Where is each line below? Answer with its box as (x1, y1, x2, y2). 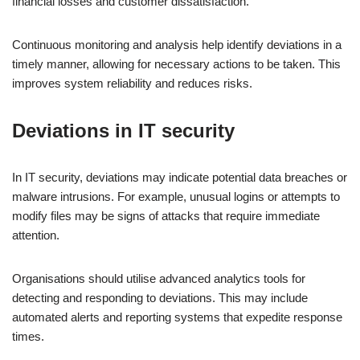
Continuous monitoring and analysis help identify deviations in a (12, 38, 342, 51)
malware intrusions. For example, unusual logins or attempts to (12, 190, 340, 203)
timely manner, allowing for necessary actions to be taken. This (12, 57, 341, 71)
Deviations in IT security (12, 120, 235, 141)
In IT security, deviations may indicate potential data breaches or (12, 170, 347, 184)
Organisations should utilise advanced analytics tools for (12, 272, 305, 285)
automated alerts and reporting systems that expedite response (12, 310, 342, 324)
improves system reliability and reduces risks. (12, 76, 252, 90)
